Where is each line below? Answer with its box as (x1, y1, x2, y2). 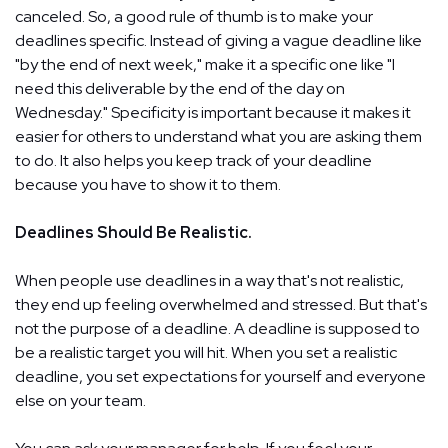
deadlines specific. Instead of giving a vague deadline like (15, 29, 422, 51)
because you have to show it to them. (15, 173, 281, 195)
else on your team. (15, 389, 146, 411)
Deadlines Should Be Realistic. (15, 221, 252, 243)
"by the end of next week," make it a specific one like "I (15, 53, 395, 75)
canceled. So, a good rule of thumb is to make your (15, 5, 373, 27)
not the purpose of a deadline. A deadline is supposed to (15, 317, 420, 339)
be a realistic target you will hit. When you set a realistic (15, 341, 397, 363)
